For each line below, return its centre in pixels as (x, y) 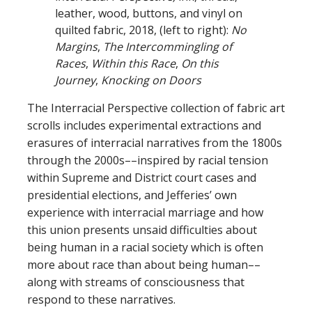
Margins (76, 47)
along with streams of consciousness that (136, 282)
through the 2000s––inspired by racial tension (148, 161)
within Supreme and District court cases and (142, 178)
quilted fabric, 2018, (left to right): (143, 30)
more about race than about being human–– (144, 265)
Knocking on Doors (151, 80)
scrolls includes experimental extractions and (144, 126)
